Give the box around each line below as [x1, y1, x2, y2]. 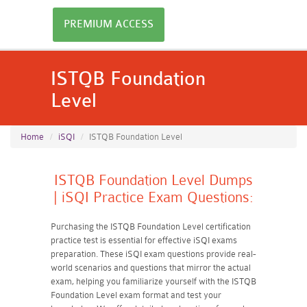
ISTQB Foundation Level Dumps [54, 172, 253, 188]
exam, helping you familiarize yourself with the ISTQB [51, 276, 256, 286]
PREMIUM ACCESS [64, 19, 153, 30]
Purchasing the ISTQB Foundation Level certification [51, 221, 251, 232]
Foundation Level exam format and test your [51, 290, 221, 300]
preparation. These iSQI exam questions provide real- [51, 249, 256, 259]
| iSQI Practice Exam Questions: [53, 189, 254, 206]
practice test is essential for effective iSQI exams [51, 235, 237, 245]
